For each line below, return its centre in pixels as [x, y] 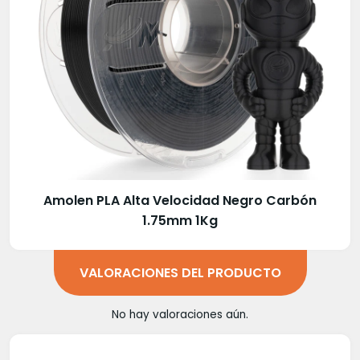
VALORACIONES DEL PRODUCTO [180, 273]
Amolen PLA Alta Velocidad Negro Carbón [180, 201]
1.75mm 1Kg [180, 221]
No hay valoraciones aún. [180, 315]
